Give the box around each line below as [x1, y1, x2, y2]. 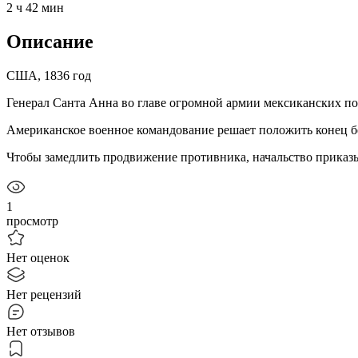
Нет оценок [6, 250, 70, 265]
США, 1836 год [6, 68, 91, 82]
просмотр [6, 213, 58, 228]
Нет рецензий [6, 287, 82, 301]
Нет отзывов [6, 324, 75, 338]
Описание [6, 30, 93, 52]
